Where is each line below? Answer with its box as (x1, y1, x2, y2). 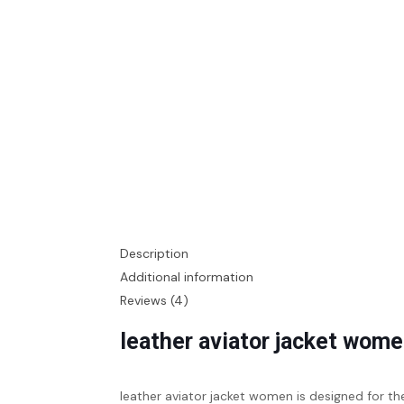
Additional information (120, 269, 253, 285)
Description (120, 245, 188, 262)
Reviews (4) (120, 292, 188, 308)
